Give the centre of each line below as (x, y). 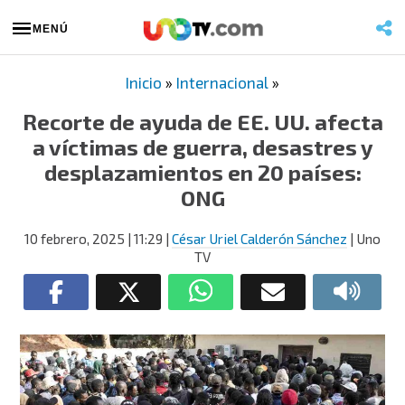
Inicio (144, 82)
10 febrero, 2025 (75, 239)
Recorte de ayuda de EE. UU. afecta (202, 122)
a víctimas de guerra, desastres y (202, 147)
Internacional (222, 82)
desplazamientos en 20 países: (202, 172)
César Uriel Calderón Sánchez (259, 239)
